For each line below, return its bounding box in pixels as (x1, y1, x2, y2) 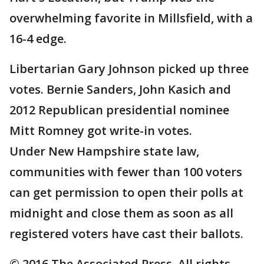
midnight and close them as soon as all (9, 205, 233, 221)
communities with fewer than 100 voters (9, 164, 242, 180)
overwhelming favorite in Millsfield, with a (9, 10, 253, 26)
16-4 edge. (9, 31, 67, 47)
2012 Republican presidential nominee (9, 102, 229, 118)
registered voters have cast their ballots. (9, 226, 243, 242)
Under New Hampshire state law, (9, 143, 199, 159)
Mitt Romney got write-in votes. (9, 123, 192, 138)
